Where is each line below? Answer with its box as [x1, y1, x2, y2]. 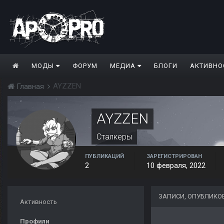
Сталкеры [96, 132, 132, 142]
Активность [20, 198, 57, 206]
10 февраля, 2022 [146, 161, 205, 170]
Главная [14, 82, 46, 91]
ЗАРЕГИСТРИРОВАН [146, 153, 202, 160]
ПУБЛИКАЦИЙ [85, 153, 124, 160]
